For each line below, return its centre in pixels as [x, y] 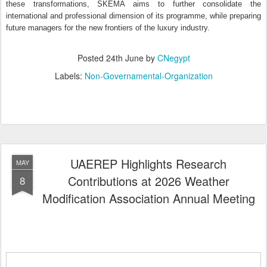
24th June [125, 58]
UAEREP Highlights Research [148, 164]
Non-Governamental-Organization [148, 76]
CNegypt [173, 58]
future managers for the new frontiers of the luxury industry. [108, 28]
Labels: [69, 76]
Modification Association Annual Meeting [148, 198]
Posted [91, 58]
